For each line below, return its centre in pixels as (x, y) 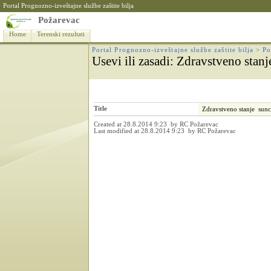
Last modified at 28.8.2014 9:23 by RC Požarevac (166, 131)
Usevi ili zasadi (131, 61)
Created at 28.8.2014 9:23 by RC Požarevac (157, 124)
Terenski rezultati (61, 34)
